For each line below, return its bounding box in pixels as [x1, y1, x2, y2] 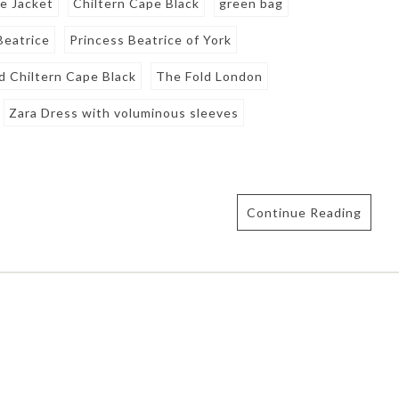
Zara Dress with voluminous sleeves [9, 104, 240, 120]
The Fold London [156, 68, 264, 84]
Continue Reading [246, 204, 362, 220]
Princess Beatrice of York [69, 31, 232, 47]
